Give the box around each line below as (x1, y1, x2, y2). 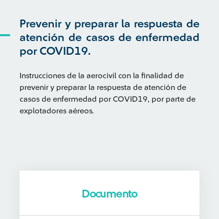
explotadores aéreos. (20, 107, 94, 115)
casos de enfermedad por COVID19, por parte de (20, 95, 196, 103)
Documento (82, 189, 137, 199)
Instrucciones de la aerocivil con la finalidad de (20, 72, 184, 80)
